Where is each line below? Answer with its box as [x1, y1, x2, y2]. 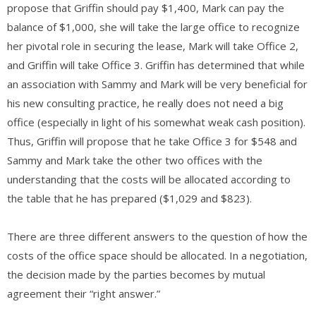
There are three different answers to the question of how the [7, 229, 308, 243]
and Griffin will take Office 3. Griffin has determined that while [7, 57, 305, 72]
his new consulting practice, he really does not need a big [7, 95, 284, 110]
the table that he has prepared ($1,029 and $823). [7, 190, 252, 205]
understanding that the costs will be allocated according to [7, 171, 291, 186]
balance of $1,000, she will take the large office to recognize [7, 19, 300, 34]
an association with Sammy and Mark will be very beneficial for [7, 76, 308, 91]
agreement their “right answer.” [7, 286, 160, 300]
